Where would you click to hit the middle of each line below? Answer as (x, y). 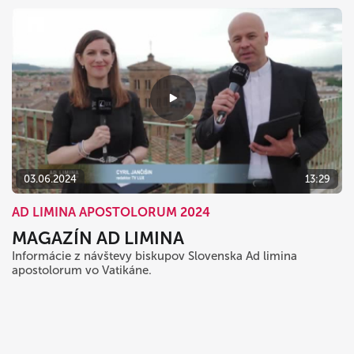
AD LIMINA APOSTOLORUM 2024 (111, 212)
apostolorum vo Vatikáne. (82, 270)
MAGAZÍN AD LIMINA (98, 238)
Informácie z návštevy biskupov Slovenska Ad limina (154, 256)
